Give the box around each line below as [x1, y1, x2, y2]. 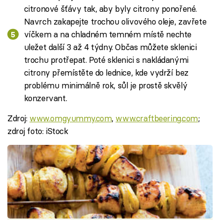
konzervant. [24, 92, 67, 103]
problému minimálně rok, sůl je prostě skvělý [24, 80, 188, 90]
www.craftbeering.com [115, 112, 198, 123]
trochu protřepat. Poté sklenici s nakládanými [24, 54, 189, 65]
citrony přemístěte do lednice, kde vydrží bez [24, 67, 189, 78]
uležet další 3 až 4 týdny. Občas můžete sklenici [24, 41, 197, 52]
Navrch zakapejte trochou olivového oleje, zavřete [24, 16, 207, 27]
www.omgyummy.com [29, 112, 112, 123]
